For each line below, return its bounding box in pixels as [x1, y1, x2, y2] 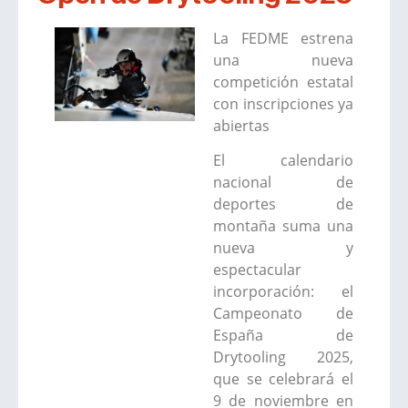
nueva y [213, 238, 353, 259]
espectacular [213, 260, 301, 280]
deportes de [213, 194, 353, 215]
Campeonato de [213, 303, 353, 324]
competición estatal [213, 71, 353, 92]
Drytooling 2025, [213, 347, 353, 368]
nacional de [213, 172, 353, 193]
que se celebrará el [213, 369, 353, 390]
